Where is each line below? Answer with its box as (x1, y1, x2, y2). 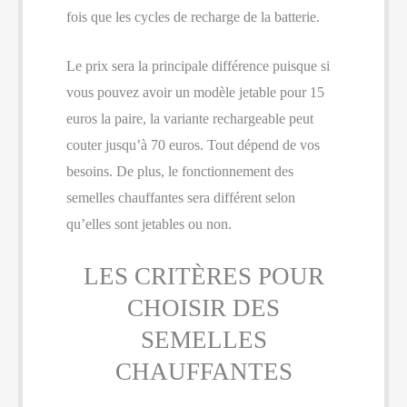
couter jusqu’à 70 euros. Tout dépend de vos (66, 137, 320, 154)
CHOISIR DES (127, 293, 280, 322)
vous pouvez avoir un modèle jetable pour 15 (66, 84, 324, 101)
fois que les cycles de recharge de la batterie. (66, 8, 320, 25)
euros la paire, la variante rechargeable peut (66, 111, 313, 127)
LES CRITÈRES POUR (83, 262, 324, 290)
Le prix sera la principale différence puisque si (66, 58, 330, 74)
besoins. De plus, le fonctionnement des (66, 164, 293, 180)
